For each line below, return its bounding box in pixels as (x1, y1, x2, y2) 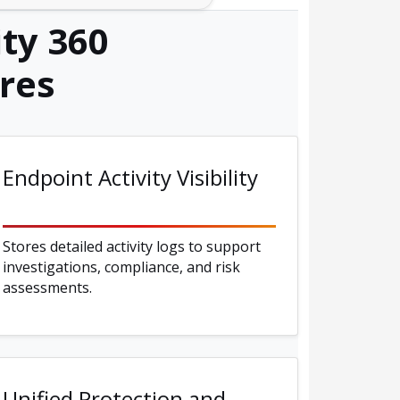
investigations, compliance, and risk (3, 257, 240, 278)
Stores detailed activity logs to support (3, 237, 261, 257)
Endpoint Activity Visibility (3, 162, 258, 193)
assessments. (3, 278, 92, 298)
